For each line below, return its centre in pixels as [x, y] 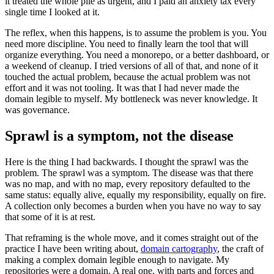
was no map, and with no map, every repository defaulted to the [128, 183]
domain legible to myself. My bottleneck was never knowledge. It [131, 99]
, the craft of [240, 248]
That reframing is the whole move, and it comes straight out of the [131, 237]
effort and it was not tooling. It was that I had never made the [122, 88]
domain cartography [179, 248]
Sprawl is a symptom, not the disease [119, 136]
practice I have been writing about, [73, 248]
